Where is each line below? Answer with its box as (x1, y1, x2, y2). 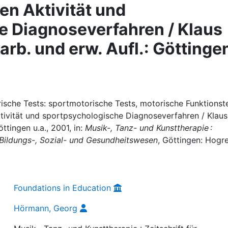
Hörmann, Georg (14, 203, 78, 213)
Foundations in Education (14, 183, 111, 193)
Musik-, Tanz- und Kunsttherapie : (85, 123, 212, 133)
